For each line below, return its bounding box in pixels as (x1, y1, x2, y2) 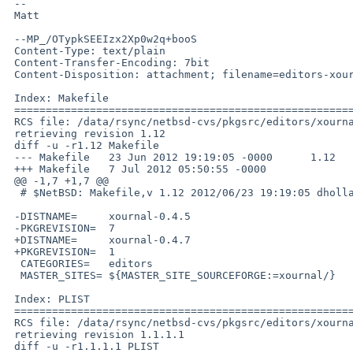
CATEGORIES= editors (8, 257, 20, 269)
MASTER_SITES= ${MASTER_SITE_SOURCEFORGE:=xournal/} (8, 269, 20, 281)
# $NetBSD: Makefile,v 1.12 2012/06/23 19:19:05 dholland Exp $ (8, 186, 20, 199)
